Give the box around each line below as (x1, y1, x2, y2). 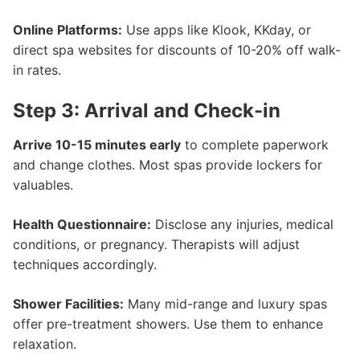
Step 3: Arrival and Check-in (13, 99, 280, 122)
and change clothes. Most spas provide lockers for (13, 157, 322, 173)
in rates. (13, 62, 61, 78)
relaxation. (13, 336, 76, 352)
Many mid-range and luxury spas (124, 296, 327, 312)
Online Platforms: (13, 22, 122, 38)
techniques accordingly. (13, 256, 157, 272)
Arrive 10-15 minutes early (13, 137, 181, 153)
